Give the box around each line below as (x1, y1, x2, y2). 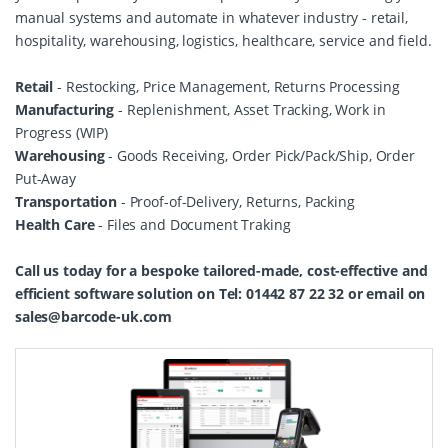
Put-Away (15, 169, 76, 188)
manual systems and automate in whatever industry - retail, (15, 8, 408, 27)
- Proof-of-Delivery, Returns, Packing (117, 192, 355, 211)
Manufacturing (15, 100, 115, 119)
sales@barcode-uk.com (15, 307, 173, 326)
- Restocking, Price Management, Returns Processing (53, 77, 401, 96)
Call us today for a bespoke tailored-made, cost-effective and (15, 261, 428, 280)
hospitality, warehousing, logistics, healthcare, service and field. (15, 31, 432, 50)
